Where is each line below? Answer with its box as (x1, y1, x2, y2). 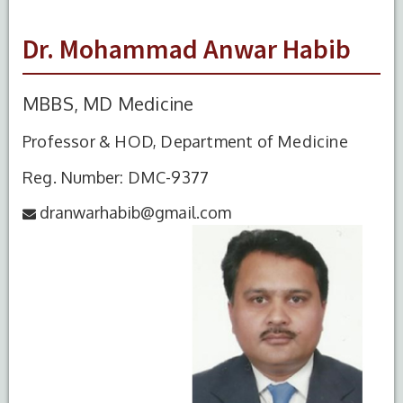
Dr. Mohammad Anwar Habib (22, 31, 351, 66)
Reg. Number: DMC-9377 (22, 166, 210, 187)
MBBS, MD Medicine (22, 91, 194, 115)
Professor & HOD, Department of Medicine (22, 130, 348, 151)
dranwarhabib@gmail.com (40, 201, 231, 222)
